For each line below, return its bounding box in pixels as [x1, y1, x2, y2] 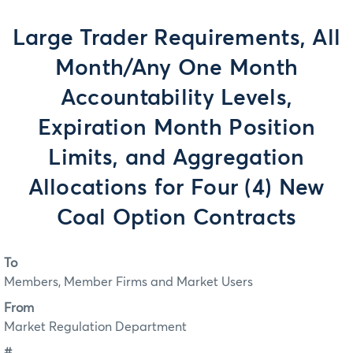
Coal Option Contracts [56, 207, 297, 229]
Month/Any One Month [54, 58, 299, 80]
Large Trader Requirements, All [12, 28, 341, 50]
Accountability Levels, [60, 87, 293, 110]
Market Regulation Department [4, 320, 187, 333]
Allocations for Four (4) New [28, 177, 325, 199]
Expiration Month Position [37, 117, 316, 139]
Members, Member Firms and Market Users [4, 276, 253, 289]
